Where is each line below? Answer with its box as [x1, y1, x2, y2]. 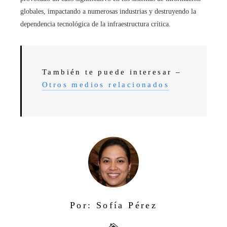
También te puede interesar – [42, 67, 182, 76]
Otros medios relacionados [42, 80, 170, 89]
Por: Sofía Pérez [69, 200, 158, 210]
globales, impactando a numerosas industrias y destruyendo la [20, 7, 196, 15]
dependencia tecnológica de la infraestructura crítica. [20, 20, 171, 28]
